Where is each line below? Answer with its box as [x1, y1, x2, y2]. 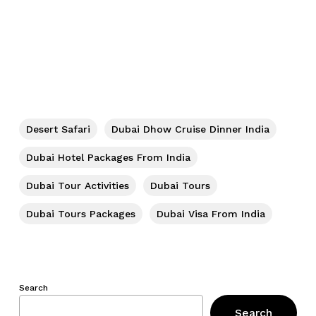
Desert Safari [25, 123, 90, 135]
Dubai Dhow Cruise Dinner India [111, 123, 269, 135]
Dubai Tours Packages [25, 208, 135, 219]
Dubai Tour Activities [25, 180, 129, 191]
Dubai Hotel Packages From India [25, 152, 190, 163]
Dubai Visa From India [156, 208, 265, 219]
